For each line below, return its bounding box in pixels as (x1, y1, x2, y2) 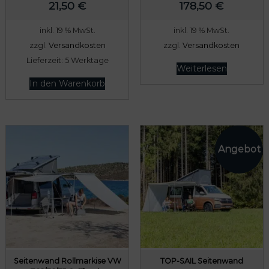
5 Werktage (64, 55, 109, 65)
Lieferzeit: (26, 55, 65, 65)
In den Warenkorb (29, 77, 106, 89)
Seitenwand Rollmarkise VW (13, 256, 121, 266)
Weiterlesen (176, 62, 227, 74)
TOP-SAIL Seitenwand (160, 256, 243, 266)
